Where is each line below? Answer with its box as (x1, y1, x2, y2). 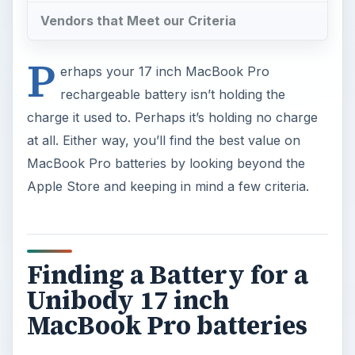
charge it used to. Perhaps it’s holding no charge (26, 109, 318, 126)
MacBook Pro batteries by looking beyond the (26, 155, 305, 172)
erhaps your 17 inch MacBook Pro (59, 63, 269, 80)
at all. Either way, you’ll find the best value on (26, 132, 300, 149)
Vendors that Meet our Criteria (40, 13, 236, 29)
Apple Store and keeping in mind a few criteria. (26, 178, 309, 195)
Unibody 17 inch (26, 282, 229, 318)
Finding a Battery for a (26, 257, 308, 292)
